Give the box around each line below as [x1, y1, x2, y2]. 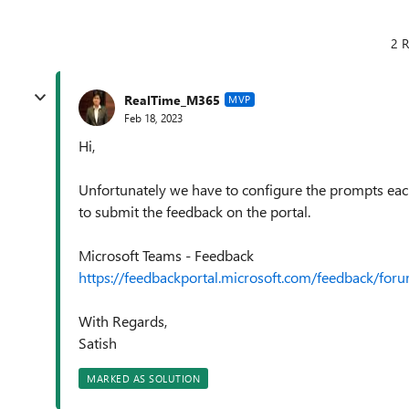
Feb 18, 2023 [124, 110, 183, 125]
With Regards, [79, 311, 167, 330]
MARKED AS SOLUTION [87, 372, 200, 385]
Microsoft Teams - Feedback [79, 246, 254, 265]
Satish [79, 333, 117, 352]
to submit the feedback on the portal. [79, 202, 310, 221]
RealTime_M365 [124, 90, 220, 109]
